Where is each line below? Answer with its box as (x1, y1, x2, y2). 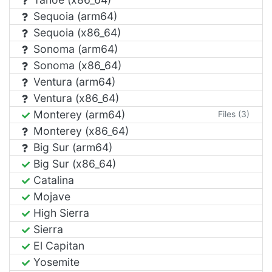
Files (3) (218, 108, 250, 119)
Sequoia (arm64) (30, 9, 117, 22)
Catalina (30, 173, 74, 186)
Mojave (30, 189, 70, 203)
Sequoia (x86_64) (30, 25, 121, 39)
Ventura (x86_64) (30, 91, 119, 104)
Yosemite (30, 255, 80, 268)
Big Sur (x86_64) (30, 157, 116, 170)
